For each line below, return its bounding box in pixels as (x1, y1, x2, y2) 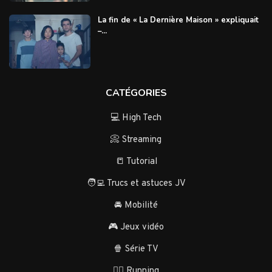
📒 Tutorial (115, 156, 157, 168)
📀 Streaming (110, 134, 161, 146)
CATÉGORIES (105, 86, 167, 100)
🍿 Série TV (114, 243, 158, 256)
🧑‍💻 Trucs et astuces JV (86, 178, 186, 190)
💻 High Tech (110, 112, 161, 124)
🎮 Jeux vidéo (108, 222, 164, 234)
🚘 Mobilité (114, 200, 158, 212)
